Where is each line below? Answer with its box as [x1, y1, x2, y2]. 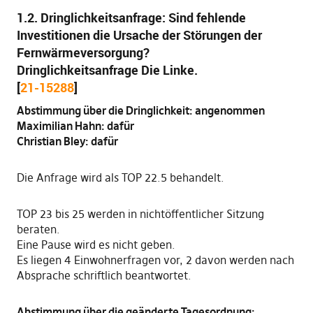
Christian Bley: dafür [16, 134, 118, 148]
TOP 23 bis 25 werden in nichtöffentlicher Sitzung [16, 207, 264, 221]
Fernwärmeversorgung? [16, 44, 150, 61]
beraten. [16, 222, 60, 236]
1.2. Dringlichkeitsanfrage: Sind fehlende [16, 9, 246, 26]
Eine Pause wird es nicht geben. [16, 238, 175, 252]
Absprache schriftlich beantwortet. [16, 268, 191, 282]
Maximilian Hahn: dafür [16, 119, 134, 133]
